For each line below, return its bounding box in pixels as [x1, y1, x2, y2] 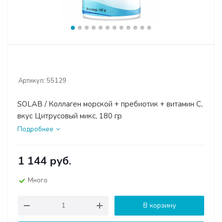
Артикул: [18, 76, 45, 85]
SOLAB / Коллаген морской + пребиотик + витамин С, [17, 99, 203, 109]
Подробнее [17, 125, 54, 134]
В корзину [143, 201, 176, 210]
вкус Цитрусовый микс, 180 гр [17, 111, 122, 121]
